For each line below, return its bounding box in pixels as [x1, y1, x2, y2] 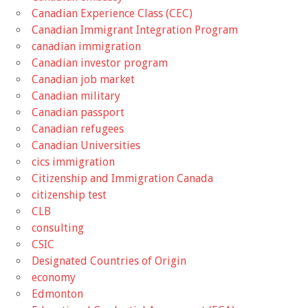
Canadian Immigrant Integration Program [32, 23, 238, 37]
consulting [32, 221, 84, 235]
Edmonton [32, 287, 83, 301]
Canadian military [32, 89, 120, 103]
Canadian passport [32, 106, 124, 120]
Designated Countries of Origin [32, 254, 186, 268]
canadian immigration [32, 40, 141, 54]
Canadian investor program [32, 56, 168, 70]
